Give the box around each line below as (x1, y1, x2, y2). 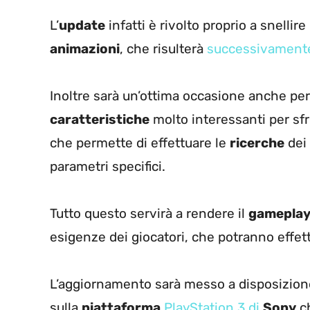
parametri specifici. (50, 158, 165, 175)
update (59, 17, 105, 34)
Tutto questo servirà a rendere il (50, 206, 248, 222)
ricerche (230, 135, 284, 152)
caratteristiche (50, 111, 149, 128)
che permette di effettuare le (50, 135, 230, 152)
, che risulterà (120, 41, 207, 57)
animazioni (50, 41, 120, 57)
